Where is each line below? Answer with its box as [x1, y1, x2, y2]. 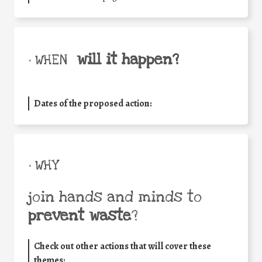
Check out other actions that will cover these [34, 240, 211, 253]
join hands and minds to [28, 187, 202, 208]
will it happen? [77, 50, 179, 70]
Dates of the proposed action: [34, 97, 152, 111]
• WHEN [28, 51, 67, 70]
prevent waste [28, 206, 131, 226]
